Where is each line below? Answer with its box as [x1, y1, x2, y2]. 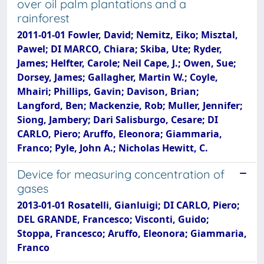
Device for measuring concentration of [17, 167, 225, 181]
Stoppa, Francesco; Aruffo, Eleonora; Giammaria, [17, 227, 247, 240]
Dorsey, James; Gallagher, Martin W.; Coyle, [17, 71, 218, 84]
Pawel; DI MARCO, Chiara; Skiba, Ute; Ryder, [17, 42, 222, 55]
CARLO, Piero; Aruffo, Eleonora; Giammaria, [17, 127, 222, 140]
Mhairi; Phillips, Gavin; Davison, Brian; [17, 85, 199, 98]
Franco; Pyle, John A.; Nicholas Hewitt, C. [17, 141, 208, 154]
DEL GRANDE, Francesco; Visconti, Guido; [17, 213, 209, 226]
